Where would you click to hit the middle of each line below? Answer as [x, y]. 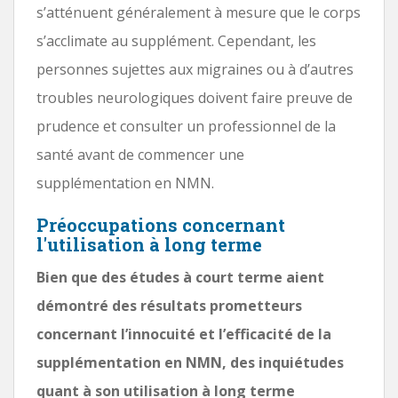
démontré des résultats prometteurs [169, 305]
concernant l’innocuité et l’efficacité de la [184, 334]
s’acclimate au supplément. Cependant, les [176, 40]
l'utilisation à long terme [149, 244]
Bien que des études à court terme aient [180, 277]
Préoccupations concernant [161, 224]
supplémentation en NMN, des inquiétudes [190, 362]
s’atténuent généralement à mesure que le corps [199, 12]
